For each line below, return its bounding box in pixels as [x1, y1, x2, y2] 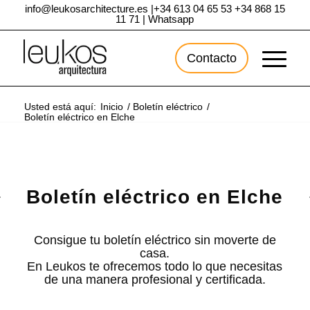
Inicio [100, 100, 123, 112]
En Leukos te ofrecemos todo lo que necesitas [27, 259, 283, 273]
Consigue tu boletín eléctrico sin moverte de [33, 233, 276, 247]
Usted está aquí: [24, 100, 96, 112]
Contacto [187, 51, 237, 65]
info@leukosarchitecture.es [24, 3, 148, 15]
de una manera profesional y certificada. [44, 273, 266, 286]
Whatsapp [148, 13, 194, 25]
